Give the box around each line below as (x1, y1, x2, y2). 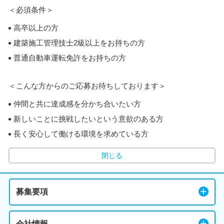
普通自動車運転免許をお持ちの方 (13, 53, 126, 62)
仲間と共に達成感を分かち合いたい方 (13, 99, 141, 108)
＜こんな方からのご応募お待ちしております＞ (8, 81, 166, 90)
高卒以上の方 (13, 23, 58, 32)
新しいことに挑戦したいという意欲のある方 (13, 114, 163, 123)
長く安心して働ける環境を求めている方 (13, 129, 148, 138)
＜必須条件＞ (8, 5, 53, 14)
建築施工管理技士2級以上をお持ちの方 (13, 38, 145, 47)
